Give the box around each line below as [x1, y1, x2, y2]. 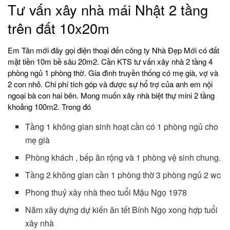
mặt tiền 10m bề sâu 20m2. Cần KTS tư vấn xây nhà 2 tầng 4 [8, 55, 213, 67]
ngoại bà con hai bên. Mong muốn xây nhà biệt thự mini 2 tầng [8, 89, 215, 101]
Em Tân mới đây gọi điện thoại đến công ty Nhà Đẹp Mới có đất [8, 44, 219, 55]
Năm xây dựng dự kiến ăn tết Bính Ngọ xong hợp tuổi [25, 203, 218, 216]
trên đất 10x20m [8, 18, 109, 39]
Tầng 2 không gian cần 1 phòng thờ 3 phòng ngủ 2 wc [25, 168, 221, 181]
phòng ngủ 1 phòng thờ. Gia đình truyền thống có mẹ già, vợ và [8, 67, 218, 78]
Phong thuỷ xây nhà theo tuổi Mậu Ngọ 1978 [25, 186, 187, 198]
